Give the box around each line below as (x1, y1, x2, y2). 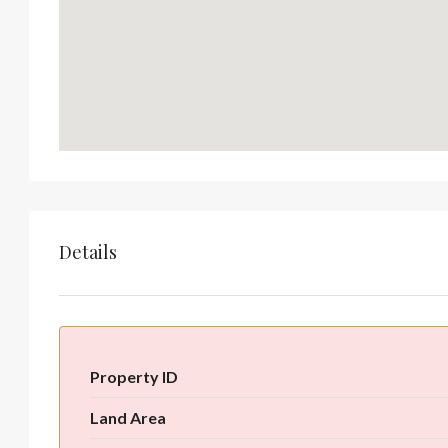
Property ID (90, 366, 178, 386)
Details (59, 240, 117, 265)
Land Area (90, 407, 166, 427)
